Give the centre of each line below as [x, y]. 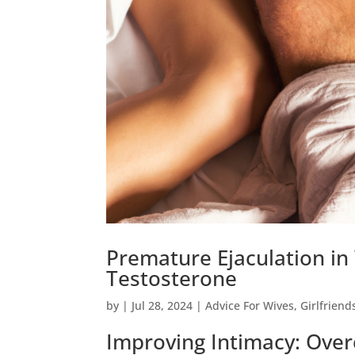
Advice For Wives [250, 305]
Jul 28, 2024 [162, 305]
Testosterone [172, 278]
